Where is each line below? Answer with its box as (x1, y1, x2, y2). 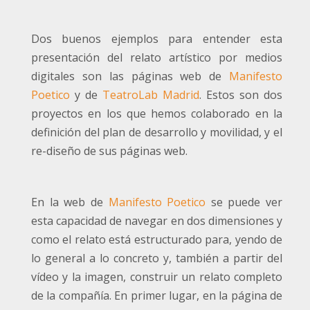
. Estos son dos (199, 87, 282, 103)
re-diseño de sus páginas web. (31, 143, 188, 159)
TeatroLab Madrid (102, 87, 199, 103)
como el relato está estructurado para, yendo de (31, 232, 282, 248)
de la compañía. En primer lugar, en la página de (31, 288, 282, 304)
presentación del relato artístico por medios (31, 50, 282, 66)
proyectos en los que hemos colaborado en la (31, 106, 282, 122)
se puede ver (206, 194, 282, 210)
